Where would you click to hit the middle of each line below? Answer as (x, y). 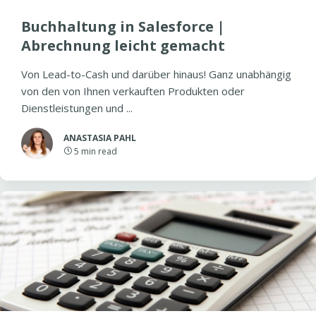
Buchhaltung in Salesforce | (123, 26)
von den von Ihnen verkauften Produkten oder (133, 91)
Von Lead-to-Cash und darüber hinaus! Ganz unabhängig (156, 74)
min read (99, 151)
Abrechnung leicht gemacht (123, 45)
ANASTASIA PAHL (100, 138)
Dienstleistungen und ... (77, 108)
